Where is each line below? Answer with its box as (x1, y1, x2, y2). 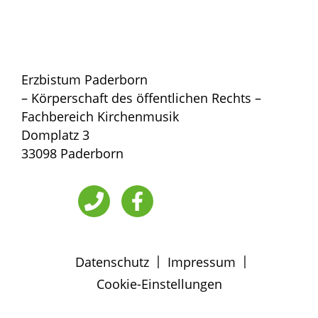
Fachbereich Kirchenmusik (21, 107, 179, 125)
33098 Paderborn (21, 144, 124, 162)
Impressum (168, 253, 236, 270)
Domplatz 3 (21, 126, 89, 143)
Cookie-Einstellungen (96, 275, 222, 292)
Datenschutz (75, 253, 149, 270)
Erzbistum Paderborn (21, 70, 148, 88)
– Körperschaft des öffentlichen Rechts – (21, 89, 261, 106)
